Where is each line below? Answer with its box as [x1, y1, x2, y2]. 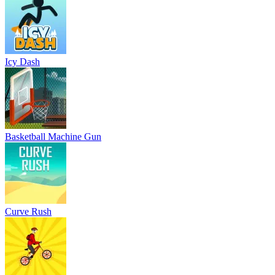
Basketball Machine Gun [5, 131, 101, 142]
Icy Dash [5, 56, 40, 68]
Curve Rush [5, 206, 52, 217]
